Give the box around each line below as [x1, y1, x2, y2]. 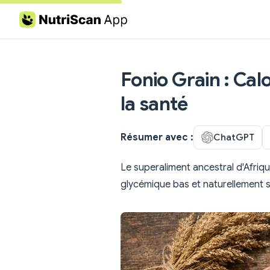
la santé [121, 92, 187, 116]
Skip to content [19, 16, 77, 25]
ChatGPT [213, 131, 254, 143]
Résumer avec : [121, 131, 193, 143]
